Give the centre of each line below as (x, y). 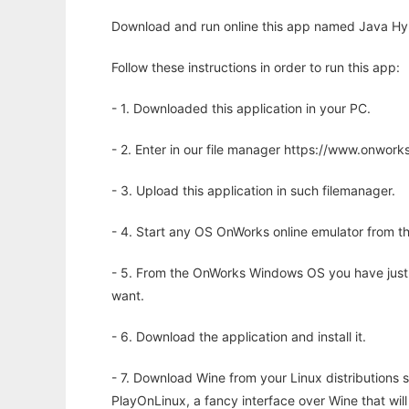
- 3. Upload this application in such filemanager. (253, 191)
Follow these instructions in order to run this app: (256, 68)
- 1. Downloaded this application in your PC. (241, 109)
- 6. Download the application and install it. (239, 337)
